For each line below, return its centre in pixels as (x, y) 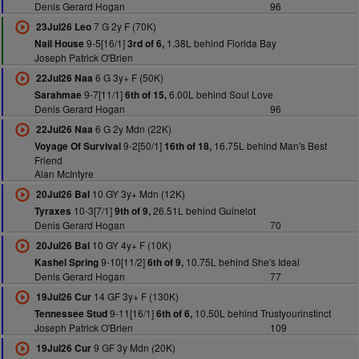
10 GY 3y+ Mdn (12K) (137, 194)
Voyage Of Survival (77, 146)
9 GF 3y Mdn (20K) (133, 347)
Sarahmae (58, 95)
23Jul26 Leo (63, 27)
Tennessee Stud (71, 314)
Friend (48, 160)
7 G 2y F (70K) (123, 26)
